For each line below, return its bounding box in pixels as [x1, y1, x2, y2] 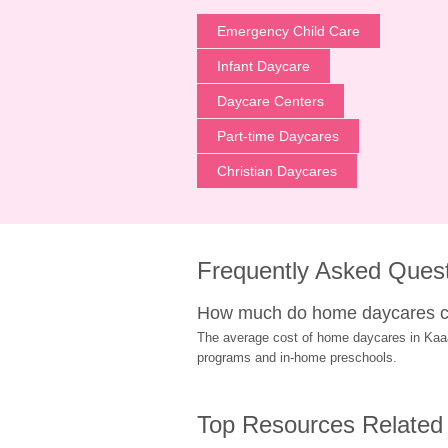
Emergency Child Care [217, 23, 360, 39]
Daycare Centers [217, 93, 324, 109]
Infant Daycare [217, 58, 310, 74]
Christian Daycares [217, 163, 337, 179]
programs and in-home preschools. [197, 350, 397, 365]
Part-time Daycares [217, 128, 339, 144]
